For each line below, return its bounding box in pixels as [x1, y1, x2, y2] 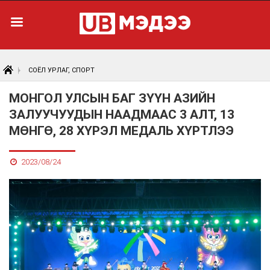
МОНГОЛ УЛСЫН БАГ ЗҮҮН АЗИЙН [9, 91, 215, 105]
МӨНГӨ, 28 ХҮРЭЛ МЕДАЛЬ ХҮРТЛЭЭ [9, 124, 234, 138]
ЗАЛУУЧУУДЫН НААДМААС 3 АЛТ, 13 [9, 107, 234, 122]
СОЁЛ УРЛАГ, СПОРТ [28, 66, 95, 74]
